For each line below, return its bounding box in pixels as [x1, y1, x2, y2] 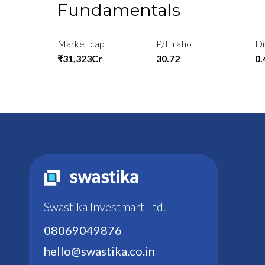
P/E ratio [156, 38, 192, 50]
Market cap [57, 38, 105, 50]
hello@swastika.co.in [43, 243, 155, 258]
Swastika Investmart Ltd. [43, 199, 166, 214]
